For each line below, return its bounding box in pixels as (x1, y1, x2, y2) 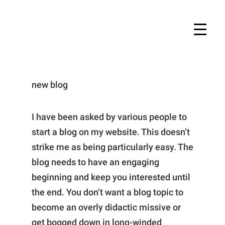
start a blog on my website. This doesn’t (31, 127, 190, 137)
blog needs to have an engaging (31, 157, 159, 167)
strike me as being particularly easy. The (31, 142, 193, 152)
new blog (31, 79, 68, 90)
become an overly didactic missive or (31, 202, 181, 212)
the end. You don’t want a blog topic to (31, 187, 183, 197)
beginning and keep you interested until (31, 172, 190, 182)
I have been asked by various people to (31, 111, 187, 122)
